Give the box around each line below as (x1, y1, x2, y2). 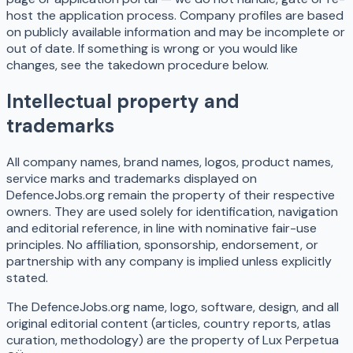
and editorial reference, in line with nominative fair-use (6, 220, 317, 237)
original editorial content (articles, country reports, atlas (6, 315, 331, 333)
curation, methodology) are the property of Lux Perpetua (6, 332, 339, 349)
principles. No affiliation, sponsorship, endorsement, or (6, 236, 318, 254)
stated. (6, 269, 48, 287)
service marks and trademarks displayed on (6, 170, 257, 188)
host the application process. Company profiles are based (6, 7, 344, 24)
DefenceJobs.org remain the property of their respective (6, 187, 335, 204)
